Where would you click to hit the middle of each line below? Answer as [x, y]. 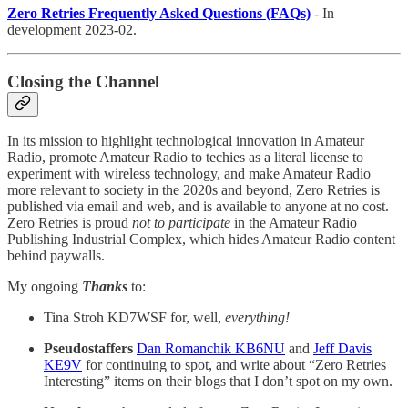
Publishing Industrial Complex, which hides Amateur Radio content [201, 240]
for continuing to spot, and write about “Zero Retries [234, 365]
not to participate [181, 223]
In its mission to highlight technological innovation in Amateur [186, 141]
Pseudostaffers [88, 349]
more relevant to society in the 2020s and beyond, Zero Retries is [194, 190]
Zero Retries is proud [70, 223]
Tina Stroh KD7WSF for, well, [134, 318]
